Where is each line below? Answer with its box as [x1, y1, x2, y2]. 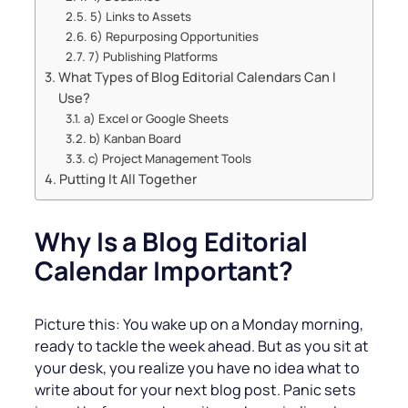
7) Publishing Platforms [87, 48, 218, 66]
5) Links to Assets [89, 8, 191, 25]
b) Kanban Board [88, 130, 181, 148]
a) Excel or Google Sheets [83, 110, 229, 127]
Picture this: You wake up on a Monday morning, [35, 314, 363, 335]
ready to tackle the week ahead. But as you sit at [35, 336, 369, 357]
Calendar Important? [35, 253, 294, 290]
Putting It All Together [58, 169, 197, 189]
